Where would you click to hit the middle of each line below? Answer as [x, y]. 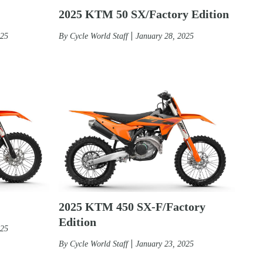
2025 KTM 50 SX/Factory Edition [144, 14]
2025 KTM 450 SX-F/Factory [132, 206]
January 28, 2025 [165, 36]
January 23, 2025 [165, 244]
